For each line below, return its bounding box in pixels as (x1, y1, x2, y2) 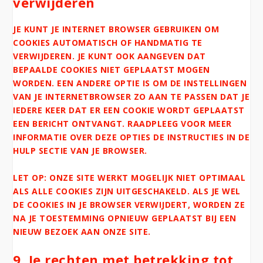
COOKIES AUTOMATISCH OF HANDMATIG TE (13, 37, 203, 49)
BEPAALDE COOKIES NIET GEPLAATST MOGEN (13, 64, 210, 76)
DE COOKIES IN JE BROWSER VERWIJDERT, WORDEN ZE (13, 198, 245, 210)
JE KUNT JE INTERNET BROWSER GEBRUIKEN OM (13, 23, 220, 35)
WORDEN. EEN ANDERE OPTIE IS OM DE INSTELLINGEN (13, 77, 247, 89)
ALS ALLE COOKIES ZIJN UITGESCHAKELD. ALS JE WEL (13, 185, 241, 197)
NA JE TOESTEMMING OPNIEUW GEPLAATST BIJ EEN (13, 212, 237, 224)
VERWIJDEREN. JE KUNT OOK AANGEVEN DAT (13, 50, 206, 62)
